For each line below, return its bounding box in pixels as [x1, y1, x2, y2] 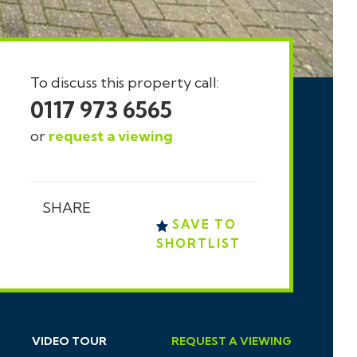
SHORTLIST [155, 236, 241, 251]
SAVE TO [167, 217, 237, 232]
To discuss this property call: [30, 73, 220, 92]
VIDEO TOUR [32, 334, 107, 348]
